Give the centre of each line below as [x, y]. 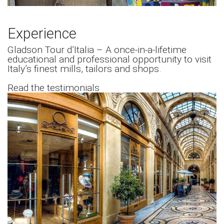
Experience [42, 33]
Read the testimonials [53, 87]
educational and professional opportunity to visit [109, 59]
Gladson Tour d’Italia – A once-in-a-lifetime [97, 49]
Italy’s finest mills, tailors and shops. [84, 68]
